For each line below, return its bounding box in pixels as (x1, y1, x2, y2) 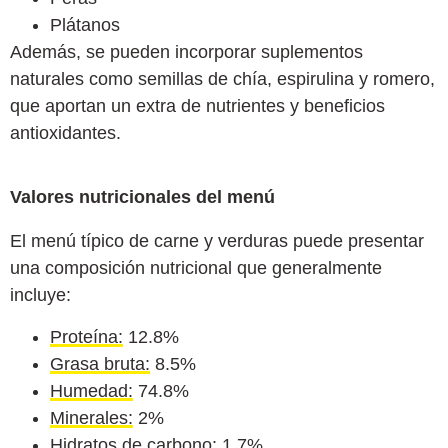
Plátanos (50, 15, 120, 36)
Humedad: (50, 380, 133, 401)
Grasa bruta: (50, 353, 150, 374)
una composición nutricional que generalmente (10, 258, 382, 279)
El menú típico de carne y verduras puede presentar (10, 231, 424, 252)
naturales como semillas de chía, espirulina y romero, (10, 69, 435, 90)
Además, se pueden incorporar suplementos (10, 42, 363, 63)
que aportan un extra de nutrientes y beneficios (10, 96, 385, 117)
